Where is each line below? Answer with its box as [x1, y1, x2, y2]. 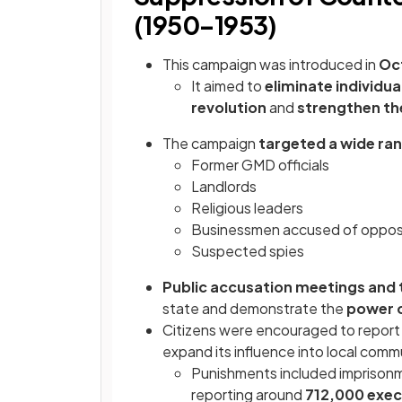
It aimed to [191, 76, 265, 96]
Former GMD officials [191, 155, 329, 175]
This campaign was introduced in [162, 55, 379, 74]
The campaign [162, 134, 258, 153]
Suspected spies [191, 241, 304, 261]
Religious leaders [191, 198, 303, 218]
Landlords [191, 177, 257, 197]
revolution [191, 98, 269, 118]
